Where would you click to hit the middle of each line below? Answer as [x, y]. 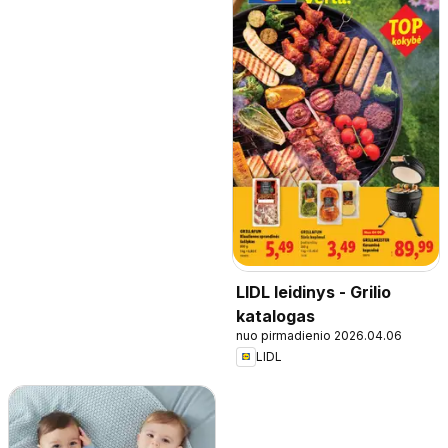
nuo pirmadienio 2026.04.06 [319, 335]
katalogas [275, 315]
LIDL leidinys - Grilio [313, 291]
